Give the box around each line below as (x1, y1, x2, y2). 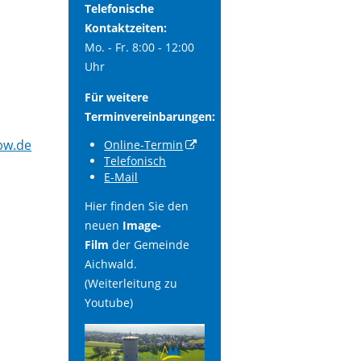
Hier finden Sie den (84, 198, 189, 214)
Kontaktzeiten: (84, 20, 167, 36)
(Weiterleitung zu (84, 276, 177, 292)
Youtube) (84, 295, 133, 311)
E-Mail (104, 169, 139, 185)
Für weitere (84, 89, 148, 105)
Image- (118, 218, 161, 234)
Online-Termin (104, 137, 184, 153)
